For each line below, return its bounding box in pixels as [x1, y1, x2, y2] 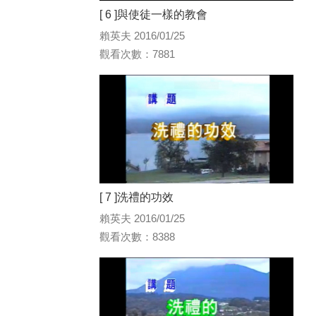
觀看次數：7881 [99, 47, 175, 60]
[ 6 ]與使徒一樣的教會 [99, 8, 207, 20]
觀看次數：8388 [99, 231, 175, 243]
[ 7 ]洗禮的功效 [99, 191, 174, 204]
